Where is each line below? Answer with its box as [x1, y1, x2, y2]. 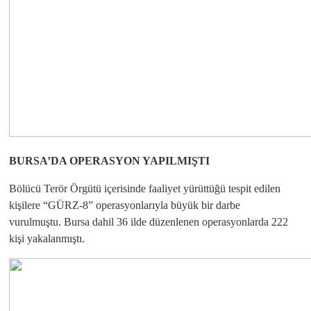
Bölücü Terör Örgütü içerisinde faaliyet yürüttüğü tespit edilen [9, 183, 280, 194]
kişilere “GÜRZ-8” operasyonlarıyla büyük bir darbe [9, 199, 240, 211]
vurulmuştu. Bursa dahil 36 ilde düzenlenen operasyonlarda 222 [9, 216, 288, 228]
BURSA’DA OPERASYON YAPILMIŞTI [9, 155, 210, 167]
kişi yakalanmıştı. [9, 233, 85, 244]
